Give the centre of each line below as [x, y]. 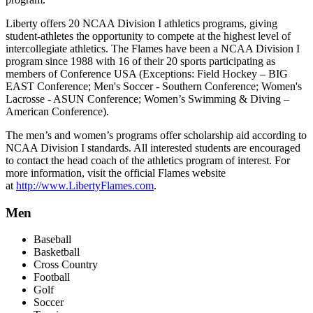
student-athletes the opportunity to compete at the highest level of [148, 36]
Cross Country [66, 265]
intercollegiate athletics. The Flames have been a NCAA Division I [153, 48]
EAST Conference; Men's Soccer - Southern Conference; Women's [154, 86]
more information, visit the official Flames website [116, 173]
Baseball [52, 240]
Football [52, 277]
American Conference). [57, 111]
